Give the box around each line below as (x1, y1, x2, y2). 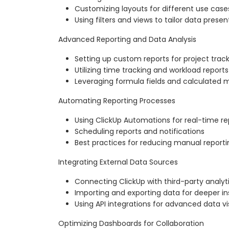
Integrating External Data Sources (58, 156, 178, 167)
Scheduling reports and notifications (75, 126, 204, 136)
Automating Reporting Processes (58, 95, 175, 106)
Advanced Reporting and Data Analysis (58, 34, 196, 44)
